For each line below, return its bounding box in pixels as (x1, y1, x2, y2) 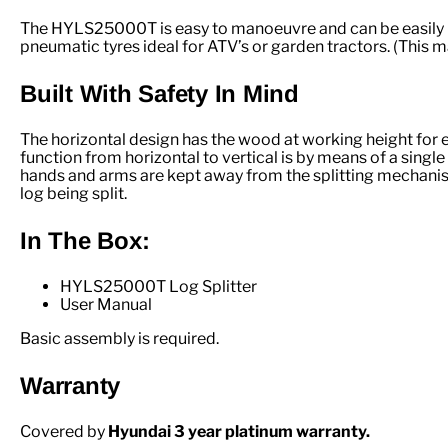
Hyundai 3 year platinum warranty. (108, 421, 370, 441)
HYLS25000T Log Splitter (60, 276, 260, 296)
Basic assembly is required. (20, 328, 219, 348)
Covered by (20, 421, 105, 441)
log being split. (20, 183, 127, 203)
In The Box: (20, 226, 150, 254)
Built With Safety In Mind (20, 79, 299, 107)
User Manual (60, 294, 152, 314)
